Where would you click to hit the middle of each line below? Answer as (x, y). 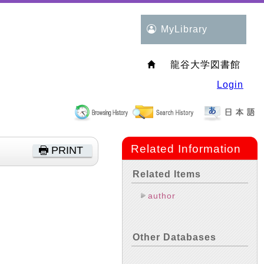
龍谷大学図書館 (205, 65)
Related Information (186, 149)
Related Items (167, 174)
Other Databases (174, 237)
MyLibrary (184, 29)
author (162, 196)
